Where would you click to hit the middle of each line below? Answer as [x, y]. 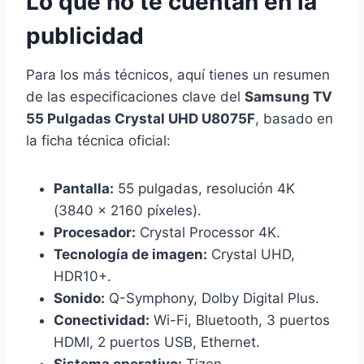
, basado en [294, 119]
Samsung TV [288, 97]
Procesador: [95, 233]
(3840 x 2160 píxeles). [128, 211]
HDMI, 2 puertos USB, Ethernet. [157, 342]
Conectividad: [102, 321]
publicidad [85, 36]
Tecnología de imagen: [130, 255]
